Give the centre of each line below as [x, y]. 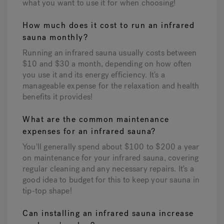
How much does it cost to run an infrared [108, 25]
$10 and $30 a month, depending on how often [107, 64]
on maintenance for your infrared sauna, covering [111, 158]
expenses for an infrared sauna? [89, 131]
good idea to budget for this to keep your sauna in [111, 180]
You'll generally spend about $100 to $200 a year [111, 147]
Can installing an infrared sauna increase [108, 213]
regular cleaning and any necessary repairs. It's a [108, 169]
